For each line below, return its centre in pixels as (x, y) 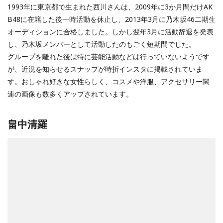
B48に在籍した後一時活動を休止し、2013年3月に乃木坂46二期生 (111, 19)
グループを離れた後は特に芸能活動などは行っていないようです (109, 56)
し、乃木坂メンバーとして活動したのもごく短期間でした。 (102, 44)
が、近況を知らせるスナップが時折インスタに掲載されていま (105, 69)
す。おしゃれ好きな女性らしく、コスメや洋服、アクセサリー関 (109, 81)
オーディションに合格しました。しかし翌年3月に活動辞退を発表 (111, 31)
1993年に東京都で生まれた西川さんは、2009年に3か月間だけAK (110, 6)
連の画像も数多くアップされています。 (70, 94)
